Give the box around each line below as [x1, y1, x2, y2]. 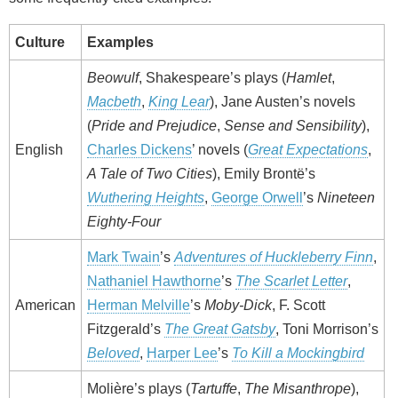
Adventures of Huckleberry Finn [174, 249, 373, 265]
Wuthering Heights [87, 189, 204, 205]
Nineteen [317, 189, 375, 205]
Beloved [87, 345, 139, 361]
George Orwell [211, 189, 303, 205]
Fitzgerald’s [87, 321, 164, 337]
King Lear [148, 93, 210, 109]
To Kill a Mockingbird [232, 345, 364, 361]
